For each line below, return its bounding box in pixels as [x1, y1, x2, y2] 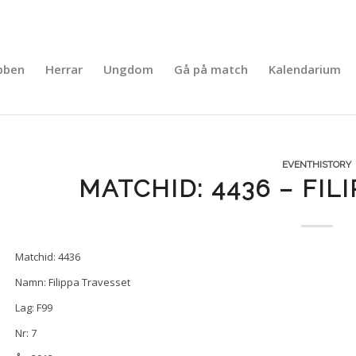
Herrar [44, 61, 83, 77]
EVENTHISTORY [282, 159, 352, 170]
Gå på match [173, 61, 248, 77]
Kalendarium [268, 61, 341, 77]
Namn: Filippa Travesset [14, 275, 130, 290]
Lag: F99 [14, 300, 52, 315]
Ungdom [103, 61, 153, 77]
